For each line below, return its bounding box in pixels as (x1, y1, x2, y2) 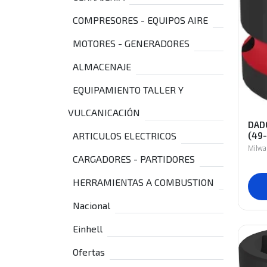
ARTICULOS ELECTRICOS (73, 130, 176, 141)
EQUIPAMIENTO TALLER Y (73, 84, 184, 95)
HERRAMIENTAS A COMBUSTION (73, 176, 214, 188)
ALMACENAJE (73, 61, 131, 72)
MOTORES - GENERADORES (73, 38, 190, 49)
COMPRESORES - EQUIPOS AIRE (73, 14, 208, 26)
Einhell (73, 223, 103, 234)
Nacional (73, 200, 110, 211)
